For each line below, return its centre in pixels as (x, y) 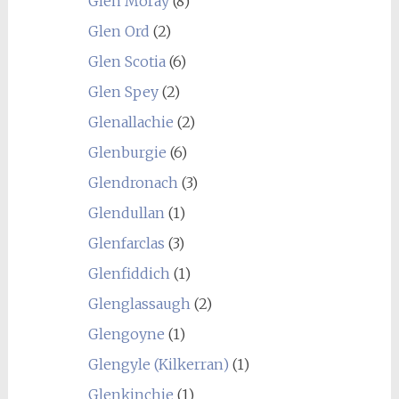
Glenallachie (130, 122)
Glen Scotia (126, 61)
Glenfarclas (126, 243)
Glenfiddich (129, 273)
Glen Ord (118, 31)
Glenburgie (127, 152)
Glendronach (133, 182)
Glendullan (126, 212)
